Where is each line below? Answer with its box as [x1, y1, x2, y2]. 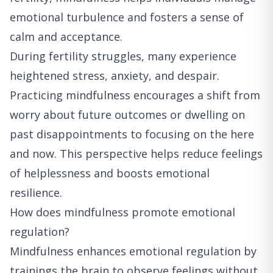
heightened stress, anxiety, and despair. [10, 68, 219, 83]
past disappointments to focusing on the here [10, 127, 254, 142]
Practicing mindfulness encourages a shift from [10, 88, 260, 103]
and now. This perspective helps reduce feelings [10, 146, 263, 161]
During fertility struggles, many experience [10, 49, 236, 64]
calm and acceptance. [10, 29, 122, 44]
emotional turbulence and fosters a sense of [10, 10, 244, 25]
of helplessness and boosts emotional [10, 166, 210, 181]
